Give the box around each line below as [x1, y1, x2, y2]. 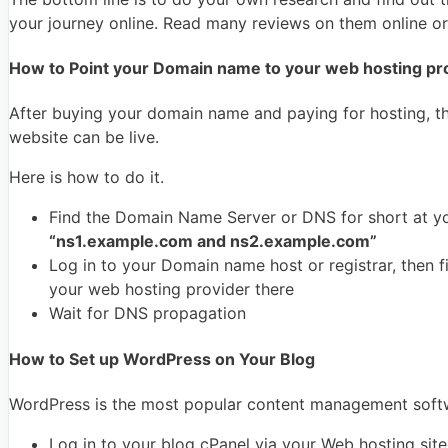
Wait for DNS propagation [49, 303, 246, 324]
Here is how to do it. [9, 167, 164, 188]
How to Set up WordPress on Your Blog [9, 348, 315, 369]
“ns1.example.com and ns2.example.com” [49, 231, 377, 252]
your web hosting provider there [49, 279, 294, 300]
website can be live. [9, 127, 159, 148]
